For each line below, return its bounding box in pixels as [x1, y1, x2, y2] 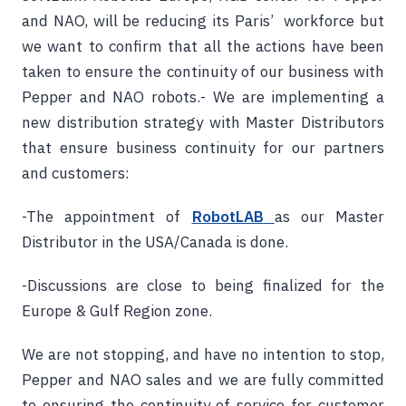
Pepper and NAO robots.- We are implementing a [22, 87, 384, 107]
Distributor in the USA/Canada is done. [22, 232, 292, 252]
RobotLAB [191, 207, 264, 227]
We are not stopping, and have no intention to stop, [22, 344, 384, 364]
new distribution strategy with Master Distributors [22, 112, 384, 132]
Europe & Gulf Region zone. [22, 301, 212, 321]
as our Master [274, 207, 385, 227]
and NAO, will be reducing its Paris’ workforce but [22, 11, 384, 31]
